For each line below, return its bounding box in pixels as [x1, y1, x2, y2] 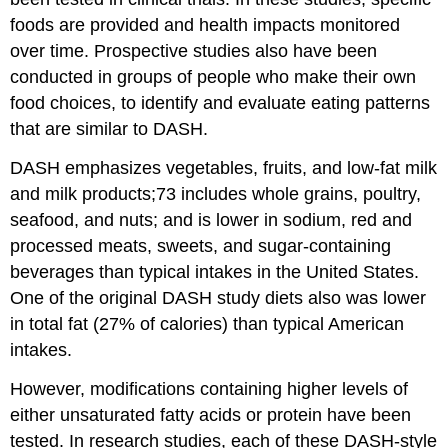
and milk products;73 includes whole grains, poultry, [10, 183, 422, 204]
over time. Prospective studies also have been [10, 40, 378, 61]
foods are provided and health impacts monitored [10, 14, 401, 35]
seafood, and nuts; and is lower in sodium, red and [10, 209, 413, 230]
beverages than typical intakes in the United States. [10, 261, 420, 282]
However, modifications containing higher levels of [10, 378, 409, 399]
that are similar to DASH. [10, 118, 209, 139]
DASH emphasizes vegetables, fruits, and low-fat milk [10, 157, 438, 178]
